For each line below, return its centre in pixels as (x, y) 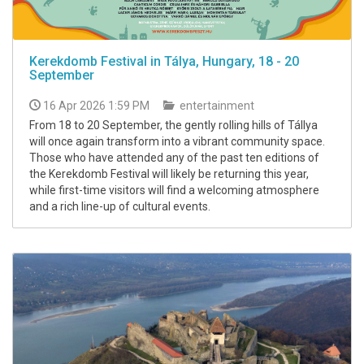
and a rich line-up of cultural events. (120, 207)
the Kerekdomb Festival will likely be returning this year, (169, 174)
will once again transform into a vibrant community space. (177, 142)
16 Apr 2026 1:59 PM (96, 106)
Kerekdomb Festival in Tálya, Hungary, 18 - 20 (164, 62)
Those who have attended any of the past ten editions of (174, 158)
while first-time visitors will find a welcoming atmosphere (174, 191)
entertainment (216, 106)
